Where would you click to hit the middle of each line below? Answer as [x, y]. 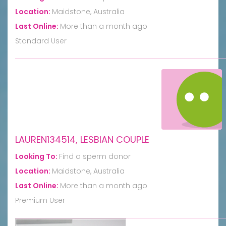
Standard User [41, 41]
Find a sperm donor [95, 156]
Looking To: [37, 156]
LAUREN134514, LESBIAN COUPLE [82, 139]
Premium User [40, 200]
